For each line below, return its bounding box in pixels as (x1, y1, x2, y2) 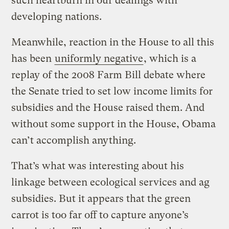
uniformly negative (55, 52, 144, 64)
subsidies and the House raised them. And (11, 101, 205, 113)
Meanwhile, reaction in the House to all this (11, 36, 215, 48)
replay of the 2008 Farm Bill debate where (11, 68, 206, 81)
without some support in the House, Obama (11, 118, 216, 130)
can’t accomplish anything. (11, 134, 136, 146)
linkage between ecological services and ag (11, 176, 210, 188)
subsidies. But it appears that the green (11, 192, 191, 204)
